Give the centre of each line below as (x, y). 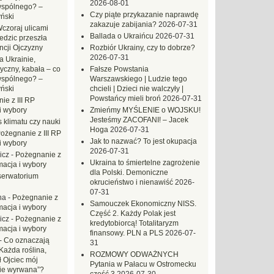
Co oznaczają (27, 240)
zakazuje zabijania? (123, 24)
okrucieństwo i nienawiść (131, 182)
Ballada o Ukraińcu (122, 36)
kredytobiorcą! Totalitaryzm (134, 223)
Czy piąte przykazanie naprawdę (144, 15)
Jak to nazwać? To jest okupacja (143, 141)
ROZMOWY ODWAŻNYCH (134, 254)
